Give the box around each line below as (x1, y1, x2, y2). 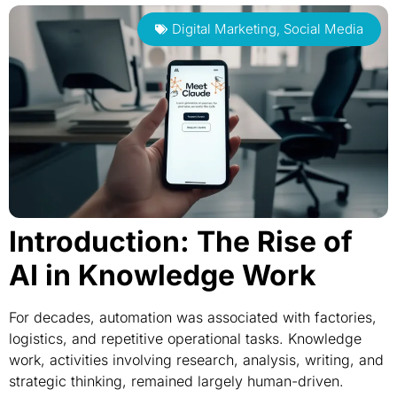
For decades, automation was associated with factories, (9, 308, 377, 326)
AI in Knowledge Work (9, 258, 316, 292)
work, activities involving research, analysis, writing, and (9, 351, 384, 369)
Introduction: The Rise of (9, 224, 353, 259)
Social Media (284, 20, 363, 37)
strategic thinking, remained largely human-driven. (9, 372, 344, 390)
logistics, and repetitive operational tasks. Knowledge (9, 330, 362, 347)
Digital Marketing (172, 20, 276, 37)
